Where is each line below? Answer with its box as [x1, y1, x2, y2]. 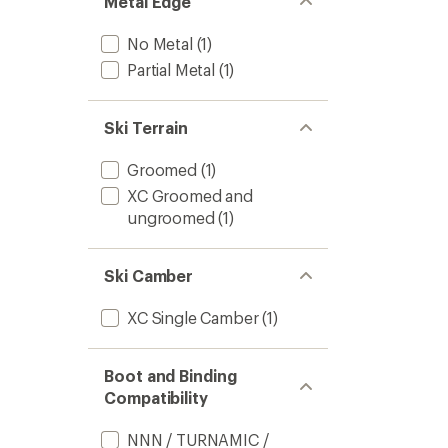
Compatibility [104, 388, 208, 407]
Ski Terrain [104, 118, 189, 137]
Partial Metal [127, 60, 215, 79]
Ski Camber [104, 266, 194, 285]
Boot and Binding [104, 366, 237, 385]
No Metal [127, 34, 193, 53]
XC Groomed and [127, 186, 253, 205]
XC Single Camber [127, 308, 259, 327]
